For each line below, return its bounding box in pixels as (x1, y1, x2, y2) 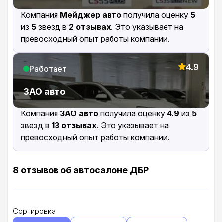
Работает (29, 64, 67, 74)
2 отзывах (69, 22, 111, 32)
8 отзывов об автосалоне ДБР (13, 165, 149, 176)
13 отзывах (52, 120, 97, 131)
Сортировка (13, 206, 55, 216)
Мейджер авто (60, 10, 121, 20)
